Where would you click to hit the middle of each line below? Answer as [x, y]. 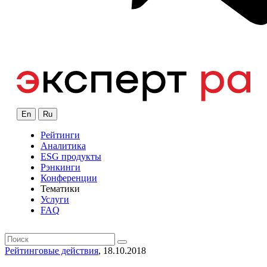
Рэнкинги [60, 167]
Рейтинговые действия [52, 251]
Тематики [60, 189]
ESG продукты [71, 157]
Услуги [55, 200]
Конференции [69, 178]
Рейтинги [60, 135]
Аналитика [63, 146]
